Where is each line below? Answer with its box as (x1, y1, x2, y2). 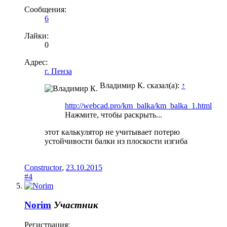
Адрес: (24, 57, 48, 66)
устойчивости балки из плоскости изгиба (45, 136, 187, 145)
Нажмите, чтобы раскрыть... (65, 110, 162, 119)
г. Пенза (45, 66, 72, 75)
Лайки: (24, 31, 49, 40)
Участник (54, 200, 98, 211)
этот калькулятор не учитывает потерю (45, 127, 180, 136)
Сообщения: (24, 5, 66, 14)
